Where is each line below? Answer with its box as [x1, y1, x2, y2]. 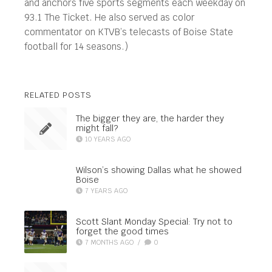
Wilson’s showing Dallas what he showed [76, 164, 242, 175]
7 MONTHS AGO [85, 237, 134, 246]
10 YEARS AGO [85, 134, 131, 143]
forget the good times [76, 225, 169, 237]
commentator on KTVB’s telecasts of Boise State [24, 26, 233, 38]
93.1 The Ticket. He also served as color [24, 12, 195, 23]
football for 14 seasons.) [24, 41, 128, 52]
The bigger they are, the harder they [76, 112, 224, 124]
